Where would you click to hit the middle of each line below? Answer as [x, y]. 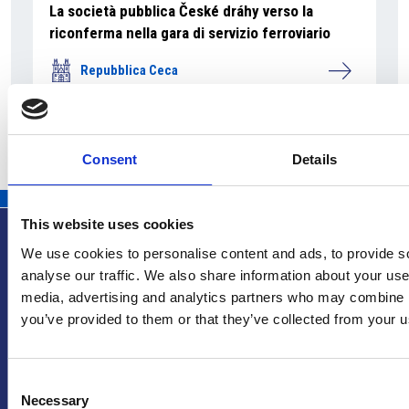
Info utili [291, 307]
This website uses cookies [108, 224]
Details [315, 159]
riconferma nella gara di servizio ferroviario [190, 33]
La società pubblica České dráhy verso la [181, 11]
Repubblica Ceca [129, 70]
